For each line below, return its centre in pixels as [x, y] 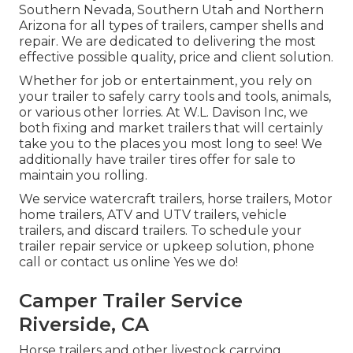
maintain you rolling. [83, 176]
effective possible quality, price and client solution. [176, 58]
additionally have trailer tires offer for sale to [157, 160]
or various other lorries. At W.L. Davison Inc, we [163, 113]
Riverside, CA [84, 325]
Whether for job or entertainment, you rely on [165, 81]
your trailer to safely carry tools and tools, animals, [175, 97]
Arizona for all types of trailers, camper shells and [172, 26]
